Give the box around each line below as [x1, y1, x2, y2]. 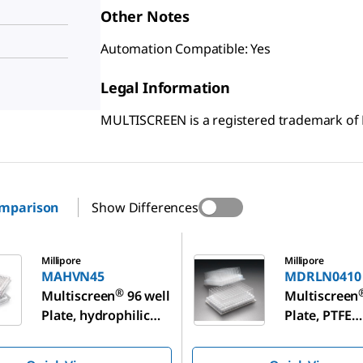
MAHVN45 [41, 267, 105, 285]
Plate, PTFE [284, 306, 352, 324]
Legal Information [100, 78, 230, 97]
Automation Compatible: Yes [100, 40, 271, 58]
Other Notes [100, 6, 190, 26]
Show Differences [92, 199, 199, 216]
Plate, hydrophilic [41, 306, 151, 324]
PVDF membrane [41, 326, 144, 344]
